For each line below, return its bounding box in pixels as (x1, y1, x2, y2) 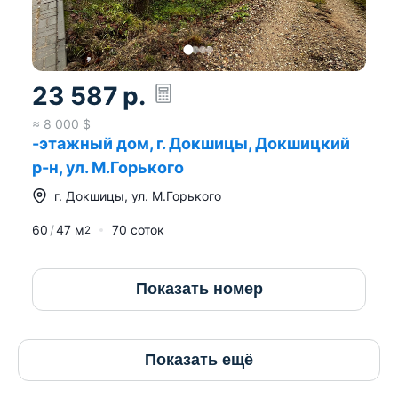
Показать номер (135, 280, 263, 298)
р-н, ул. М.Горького (32, 157, 184, 177)
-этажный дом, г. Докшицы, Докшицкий (32, 133, 350, 153)
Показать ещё (145, 350, 253, 369)
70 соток (112, 221, 164, 237)
